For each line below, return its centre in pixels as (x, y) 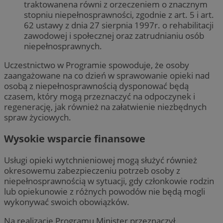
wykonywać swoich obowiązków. (67, 202)
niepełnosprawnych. (63, 46)
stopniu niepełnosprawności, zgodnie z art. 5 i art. (119, 14)
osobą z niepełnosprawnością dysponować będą (96, 86)
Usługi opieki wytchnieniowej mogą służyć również (101, 160)
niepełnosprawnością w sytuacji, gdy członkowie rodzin (109, 181)
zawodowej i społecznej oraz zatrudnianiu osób (114, 35)
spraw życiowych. (38, 117)
